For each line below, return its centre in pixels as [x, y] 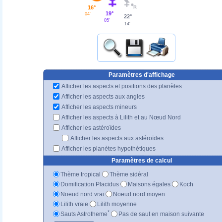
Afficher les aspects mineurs [99, 107]
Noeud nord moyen [139, 194]
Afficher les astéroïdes [91, 128]
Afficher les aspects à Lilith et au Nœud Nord [121, 117]
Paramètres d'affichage [141, 75]
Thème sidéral [129, 174]
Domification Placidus [90, 184]
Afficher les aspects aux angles [103, 96]
